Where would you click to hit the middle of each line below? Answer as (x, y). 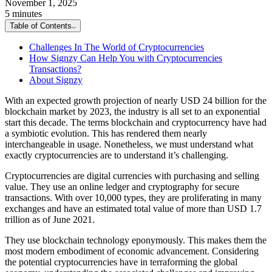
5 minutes (23, 13)
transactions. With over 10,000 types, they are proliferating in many (133, 197)
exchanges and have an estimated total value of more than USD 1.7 (133, 208)
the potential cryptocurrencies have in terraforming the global (121, 262)
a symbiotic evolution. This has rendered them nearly (106, 133)
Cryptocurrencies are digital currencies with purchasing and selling (132, 175)
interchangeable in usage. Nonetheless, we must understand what (129, 144)
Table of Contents (41, 25)
